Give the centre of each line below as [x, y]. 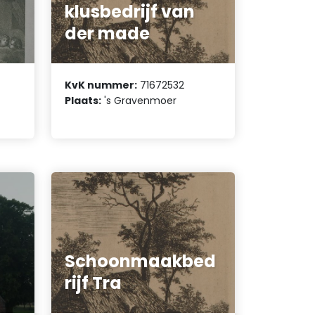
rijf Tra [94, 283]
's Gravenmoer [139, 100]
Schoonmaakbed [141, 262]
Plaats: [83, 100]
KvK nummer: [101, 85]
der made [108, 34]
